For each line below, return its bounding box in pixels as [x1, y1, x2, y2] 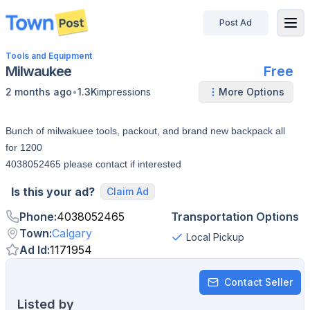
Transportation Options [171, 210, 299, 224]
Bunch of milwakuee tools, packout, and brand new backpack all [6, 125, 285, 136]
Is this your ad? [11, 185, 95, 199]
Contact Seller [224, 276, 293, 288]
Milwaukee [6, 63, 71, 80]
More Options [219, 86, 284, 98]
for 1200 [6, 142, 42, 153]
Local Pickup [186, 231, 244, 243]
